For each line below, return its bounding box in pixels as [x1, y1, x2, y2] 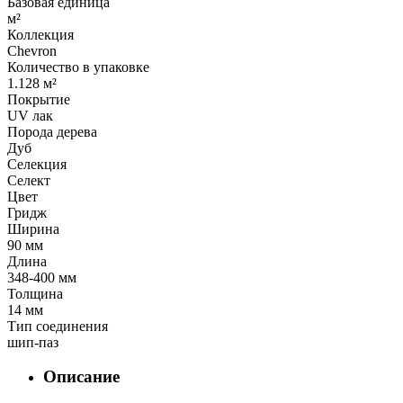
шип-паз [7, 334, 58, 350]
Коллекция [7, 26, 74, 42]
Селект [7, 172, 50, 188]
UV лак [7, 107, 53, 123]
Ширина [7, 220, 59, 237]
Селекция [7, 156, 67, 172]
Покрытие [7, 91, 70, 107]
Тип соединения [7, 318, 108, 334]
